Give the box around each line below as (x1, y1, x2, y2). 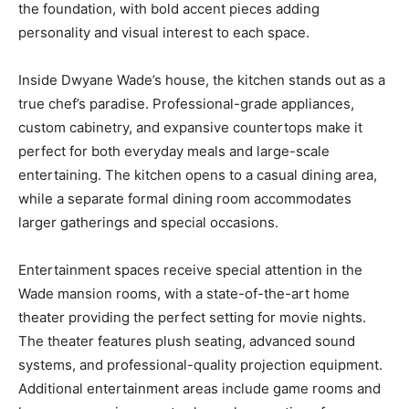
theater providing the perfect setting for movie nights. (18, 309, 366, 327)
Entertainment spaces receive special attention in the (18, 261, 362, 279)
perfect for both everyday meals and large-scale (18, 142, 330, 161)
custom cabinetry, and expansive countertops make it (18, 119, 362, 137)
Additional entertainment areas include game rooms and (18, 380, 381, 398)
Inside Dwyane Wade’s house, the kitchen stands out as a (18, 71, 385, 89)
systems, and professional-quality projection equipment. (18, 356, 383, 374)
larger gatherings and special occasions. (18, 214, 278, 232)
